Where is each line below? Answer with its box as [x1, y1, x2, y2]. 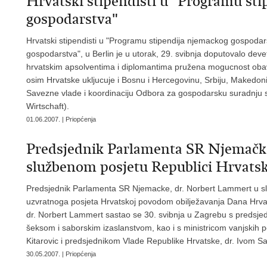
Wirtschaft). [26, 101, 69, 111]
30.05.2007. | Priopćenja [26, 250, 96, 257]
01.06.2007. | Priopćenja [26, 115, 96, 123]
